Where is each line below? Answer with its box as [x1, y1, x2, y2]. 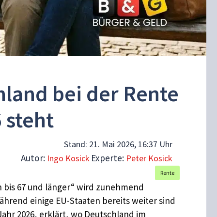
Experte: [91, 152, 126, 164]
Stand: [64, 139, 89, 150]
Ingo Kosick [47, 153, 90, 164]
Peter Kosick [126, 153, 172, 164]
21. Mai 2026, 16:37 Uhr [89, 139, 172, 150]
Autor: [21, 152, 47, 164]
